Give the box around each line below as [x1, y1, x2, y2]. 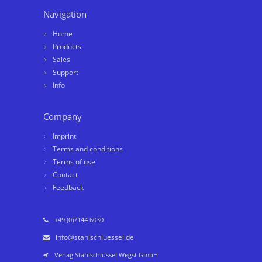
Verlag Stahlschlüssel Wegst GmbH [54, 250, 158, 260]
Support [53, 67, 78, 78]
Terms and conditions [53, 144, 123, 154]
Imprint [53, 131, 76, 142]
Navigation [43, 8, 87, 20]
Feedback [53, 182, 84, 193]
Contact [53, 170, 78, 180]
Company [43, 111, 82, 123]
